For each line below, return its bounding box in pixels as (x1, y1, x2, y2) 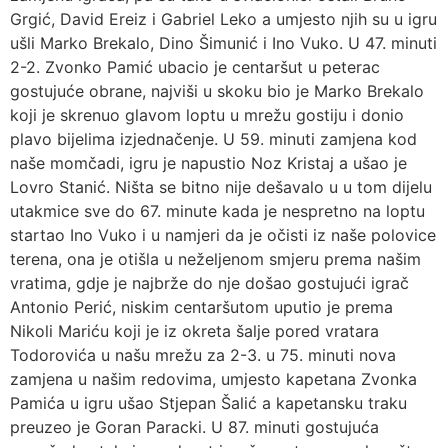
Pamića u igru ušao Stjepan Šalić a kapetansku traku (10, 392, 407, 413)
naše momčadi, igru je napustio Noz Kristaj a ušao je (10, 152, 407, 173)
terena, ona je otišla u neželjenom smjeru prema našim (10, 248, 421, 269)
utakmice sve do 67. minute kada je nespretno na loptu (10, 200, 425, 221)
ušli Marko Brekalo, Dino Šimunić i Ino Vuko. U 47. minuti (10, 32, 437, 53)
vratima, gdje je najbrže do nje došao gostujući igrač (10, 272, 409, 293)
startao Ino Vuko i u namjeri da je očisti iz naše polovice (10, 224, 436, 245)
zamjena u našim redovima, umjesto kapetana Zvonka (10, 368, 417, 389)
